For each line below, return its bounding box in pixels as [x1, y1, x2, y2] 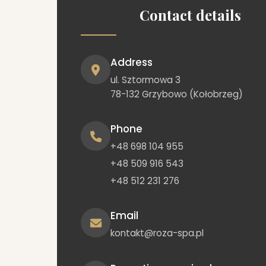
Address [110, 55, 153, 69]
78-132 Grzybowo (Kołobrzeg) [110, 87, 243, 100]
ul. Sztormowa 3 [110, 73, 180, 86]
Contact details [139, 5, 241, 24]
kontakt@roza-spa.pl [110, 227, 204, 240]
